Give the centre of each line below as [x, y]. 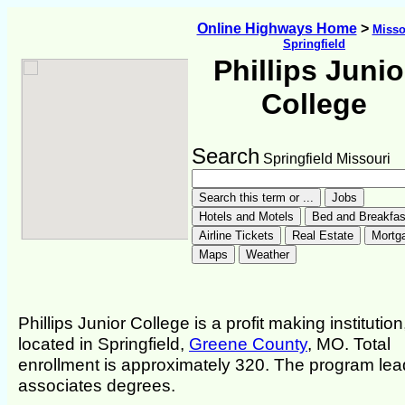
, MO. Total [349, 344]
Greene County [248, 344]
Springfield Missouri [325, 159]
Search [226, 156]
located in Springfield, [104, 344]
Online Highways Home [277, 28]
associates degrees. [97, 386]
